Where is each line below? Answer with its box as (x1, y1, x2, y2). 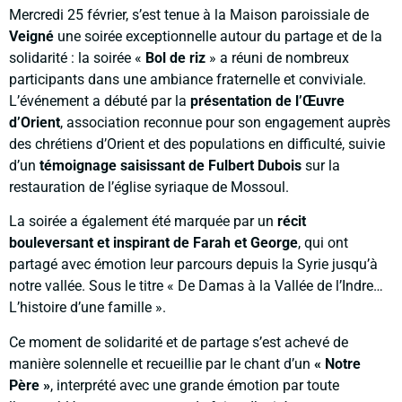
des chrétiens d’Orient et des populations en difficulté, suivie (9, 135, 385, 153)
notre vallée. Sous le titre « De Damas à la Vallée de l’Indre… (9, 277, 383, 295)
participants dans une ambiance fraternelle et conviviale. (9, 70, 366, 88)
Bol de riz (145, 48, 205, 66)
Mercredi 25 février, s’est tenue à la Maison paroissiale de (9, 5, 369, 23)
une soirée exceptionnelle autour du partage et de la (54, 27, 382, 45)
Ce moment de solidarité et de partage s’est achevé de (9, 333, 348, 351)
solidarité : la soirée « (9, 48, 145, 66)
